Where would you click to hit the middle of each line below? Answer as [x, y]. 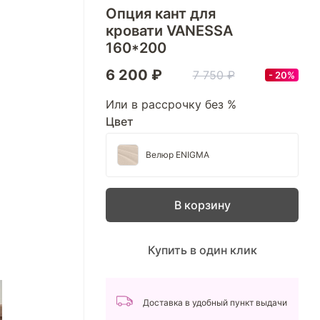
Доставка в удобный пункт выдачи [215, 302]
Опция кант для [161, 14]
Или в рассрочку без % [171, 104]
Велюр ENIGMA [177, 155]
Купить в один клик [202, 250]
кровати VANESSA [169, 31]
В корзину [202, 205]
